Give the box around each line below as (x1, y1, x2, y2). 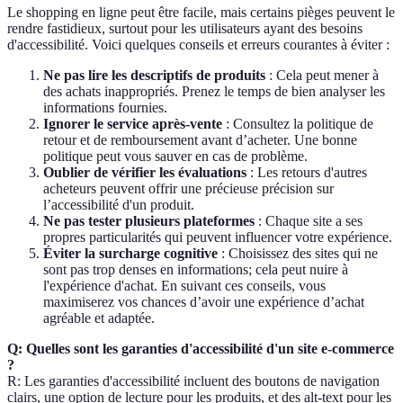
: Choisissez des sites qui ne (218, 246, 378, 262)
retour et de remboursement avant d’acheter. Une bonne (43, 132, 357, 148)
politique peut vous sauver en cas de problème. (43, 148, 308, 165)
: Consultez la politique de (222, 116, 373, 132)
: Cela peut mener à (265, 67, 379, 84)
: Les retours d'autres (246, 165, 367, 181)
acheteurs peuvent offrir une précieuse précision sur (43, 181, 334, 197)
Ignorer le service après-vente (43, 116, 222, 132)
